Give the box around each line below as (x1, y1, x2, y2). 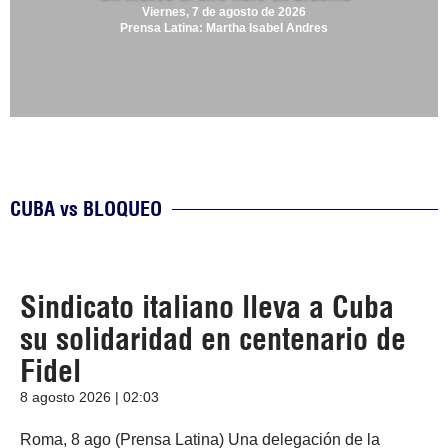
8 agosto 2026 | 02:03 (20, 389, 159, 406)
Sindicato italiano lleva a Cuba (20, 288, 394, 327)
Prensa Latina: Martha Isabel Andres (120, 21, 328, 36)
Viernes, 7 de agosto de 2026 (142, 5, 306, 20)
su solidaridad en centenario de (20, 320, 406, 359)
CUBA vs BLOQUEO (10, 196, 162, 222)
